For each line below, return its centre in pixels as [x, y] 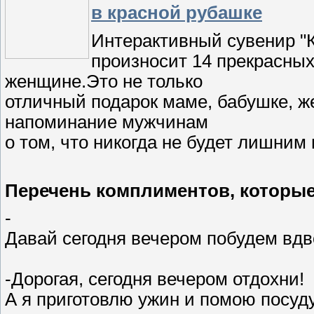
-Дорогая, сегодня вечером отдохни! [155, 279]
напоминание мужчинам [107, 122]
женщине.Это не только [104, 81]
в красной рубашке [177, 13]
